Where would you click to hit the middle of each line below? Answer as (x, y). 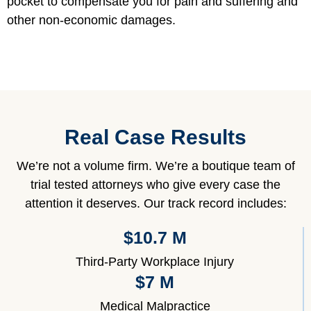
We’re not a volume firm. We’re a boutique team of (155, 166)
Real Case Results (155, 137)
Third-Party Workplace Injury (155, 262)
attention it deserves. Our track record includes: (155, 204)
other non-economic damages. (91, 20)
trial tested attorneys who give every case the (155, 185)
